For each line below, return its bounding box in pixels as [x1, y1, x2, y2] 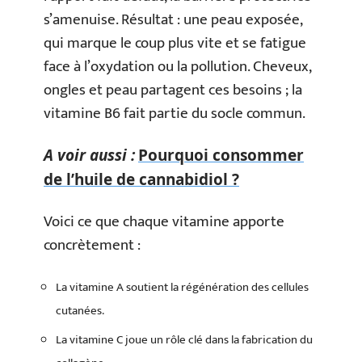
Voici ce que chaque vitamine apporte [44, 209, 284, 234]
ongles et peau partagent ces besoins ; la [44, 78, 302, 103]
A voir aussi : [44, 144, 135, 166]
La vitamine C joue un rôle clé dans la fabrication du [56, 330, 313, 350]
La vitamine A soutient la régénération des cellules [56, 276, 309, 297]
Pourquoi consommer [138, 144, 304, 166]
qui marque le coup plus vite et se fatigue [44, 31, 306, 56]
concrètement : [44, 233, 141, 258]
